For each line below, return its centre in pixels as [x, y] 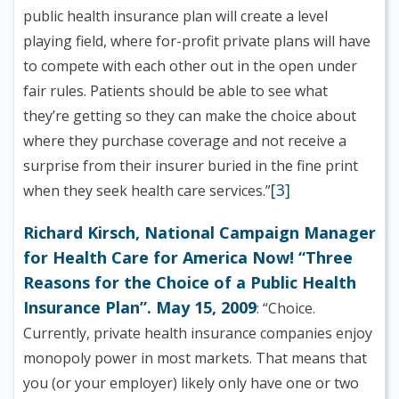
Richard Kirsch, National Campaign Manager [199, 233]
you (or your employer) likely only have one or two [191, 383]
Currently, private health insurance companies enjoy [198, 334]
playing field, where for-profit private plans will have [197, 41]
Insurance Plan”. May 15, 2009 [140, 308]
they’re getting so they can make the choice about [190, 116]
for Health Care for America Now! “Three [188, 258]
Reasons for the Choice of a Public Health [190, 283]
